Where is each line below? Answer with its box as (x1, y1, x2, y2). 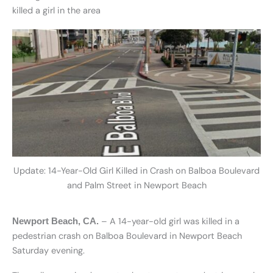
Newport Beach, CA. (12, 216, 99, 226)
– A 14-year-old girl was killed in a (99, 215, 239, 227)
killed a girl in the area (12, 5, 101, 16)
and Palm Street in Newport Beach (66, 180, 207, 192)
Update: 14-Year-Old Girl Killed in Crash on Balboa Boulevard (13, 165, 260, 177)
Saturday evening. (12, 244, 85, 257)
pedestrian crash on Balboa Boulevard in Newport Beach (12, 230, 242, 242)
